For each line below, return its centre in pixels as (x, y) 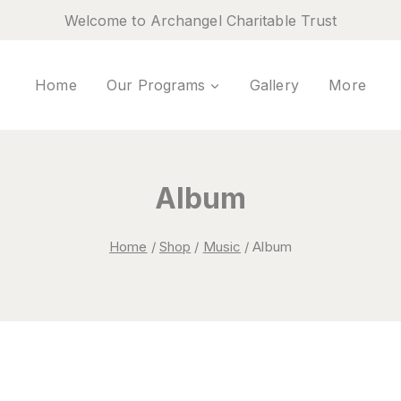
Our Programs (156, 85)
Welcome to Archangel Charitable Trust (200, 20)
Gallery (274, 85)
